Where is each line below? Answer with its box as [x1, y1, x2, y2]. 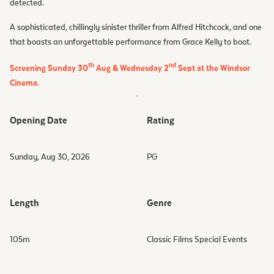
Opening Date [10, 114, 67, 126]
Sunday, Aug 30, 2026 [10, 152, 90, 162]
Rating [147, 114, 174, 126]
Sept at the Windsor [176, 63, 250, 73]
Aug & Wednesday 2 [94, 63, 169, 73]
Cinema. [10, 78, 39, 88]
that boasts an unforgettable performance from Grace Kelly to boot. [10, 37, 251, 47]
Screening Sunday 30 [10, 63, 88, 73]
